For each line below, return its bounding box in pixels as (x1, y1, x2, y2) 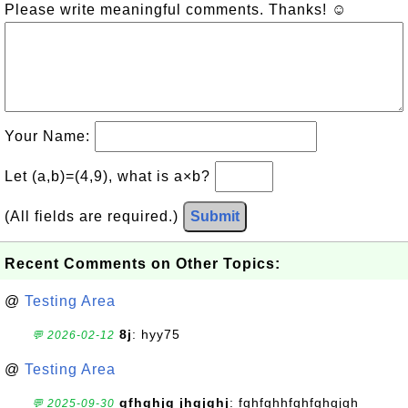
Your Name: (5, 128, 95, 144)
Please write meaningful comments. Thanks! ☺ (5, 2, 347, 17)
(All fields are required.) (5, 209, 183, 224)
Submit (190, 209, 240, 224)
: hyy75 (132, 327, 180, 342)
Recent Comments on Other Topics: (5, 256, 280, 271)
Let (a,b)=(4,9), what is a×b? (5, 168, 215, 184)
